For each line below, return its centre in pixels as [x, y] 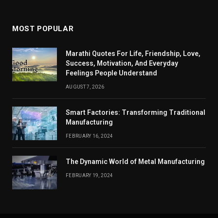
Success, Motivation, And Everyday [122, 63]
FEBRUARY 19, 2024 [90, 175]
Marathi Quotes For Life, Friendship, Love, [133, 53]
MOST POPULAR [43, 28]
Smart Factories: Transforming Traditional [136, 112]
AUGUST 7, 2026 [85, 87]
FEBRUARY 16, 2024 [90, 136]
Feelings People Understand [111, 73]
